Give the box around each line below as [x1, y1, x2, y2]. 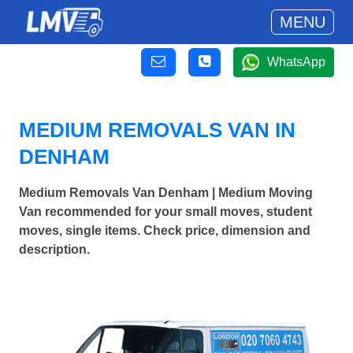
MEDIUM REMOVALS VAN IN [19, 118, 295, 142]
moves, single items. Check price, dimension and [19, 224, 310, 238]
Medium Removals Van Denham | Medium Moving [19, 186, 313, 200]
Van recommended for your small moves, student [19, 205, 312, 219]
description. [19, 243, 90, 257]
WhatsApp [267, 55, 325, 69]
